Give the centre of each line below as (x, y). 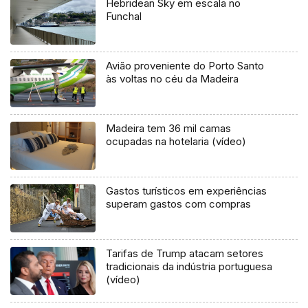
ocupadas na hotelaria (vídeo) (176, 142)
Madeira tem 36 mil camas (169, 129)
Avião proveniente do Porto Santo (185, 66)
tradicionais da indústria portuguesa (189, 266)
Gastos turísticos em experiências (187, 191)
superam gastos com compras (179, 204)
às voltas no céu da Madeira (173, 79)
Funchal (124, 16)
